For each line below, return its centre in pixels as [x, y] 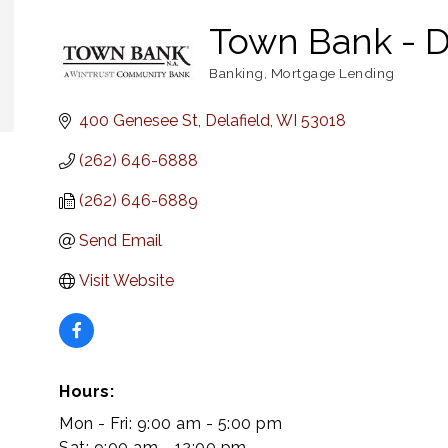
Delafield [237, 120]
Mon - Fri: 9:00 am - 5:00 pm [170, 423]
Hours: [86, 391]
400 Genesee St [138, 120]
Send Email [120, 240]
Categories [243, 84]
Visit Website [126, 280]
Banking [236, 73]
